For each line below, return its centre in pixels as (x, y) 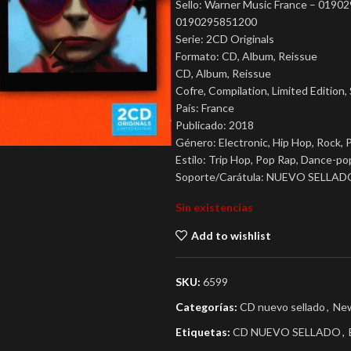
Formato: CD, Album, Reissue (246, 56)
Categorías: (206, 307)
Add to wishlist (231, 235)
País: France (205, 108)
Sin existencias (214, 207)
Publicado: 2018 (215, 125)
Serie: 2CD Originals (225, 39)
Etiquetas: (203, 332)
